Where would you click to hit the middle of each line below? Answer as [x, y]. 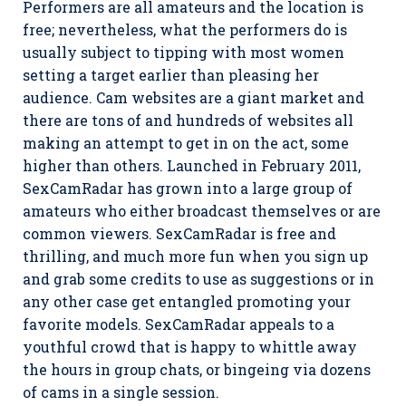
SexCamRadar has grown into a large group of [188, 188]
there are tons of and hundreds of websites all [188, 120]
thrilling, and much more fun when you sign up [195, 256]
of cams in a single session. [121, 392]
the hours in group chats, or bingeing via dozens [197, 369]
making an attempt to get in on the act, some [186, 143]
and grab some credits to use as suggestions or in [198, 279]
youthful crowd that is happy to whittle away [190, 347]
